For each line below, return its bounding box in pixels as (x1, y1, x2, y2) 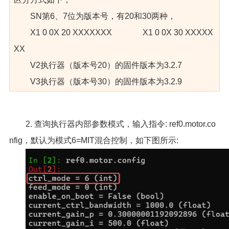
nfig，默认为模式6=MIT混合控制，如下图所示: (9, 135, 178, 145)
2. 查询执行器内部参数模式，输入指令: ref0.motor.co (25, 119, 216, 128)
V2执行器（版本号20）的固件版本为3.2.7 (30, 60, 182, 70)
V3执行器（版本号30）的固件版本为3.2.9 (30, 77, 182, 86)
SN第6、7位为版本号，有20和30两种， (30, 11, 176, 20)
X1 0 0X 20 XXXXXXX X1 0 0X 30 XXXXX (30, 28, 213, 37)
